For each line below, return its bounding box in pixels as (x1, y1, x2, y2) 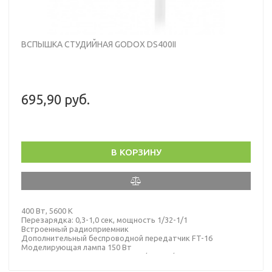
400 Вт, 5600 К (21, 206, 73, 215)
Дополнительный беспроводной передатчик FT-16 (21, 233, 212, 242)
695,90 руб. (21, 91, 90, 107)
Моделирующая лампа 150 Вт (21, 242, 132, 251)
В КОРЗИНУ (110, 146, 161, 157)
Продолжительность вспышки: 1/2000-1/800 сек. (21, 251, 203, 260)
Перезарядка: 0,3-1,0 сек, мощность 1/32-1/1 (21, 215, 188, 224)
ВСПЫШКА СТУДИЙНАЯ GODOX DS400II (21, 39, 176, 49)
